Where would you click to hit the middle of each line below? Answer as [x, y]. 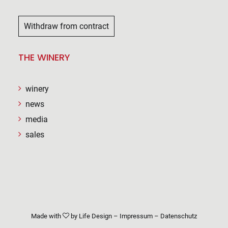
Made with [47, 216]
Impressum [136, 216]
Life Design [95, 216]
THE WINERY [44, 57]
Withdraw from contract [66, 26]
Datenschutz [179, 216]
